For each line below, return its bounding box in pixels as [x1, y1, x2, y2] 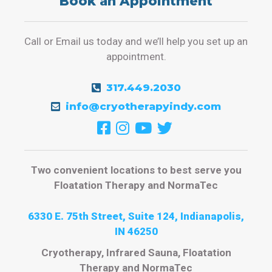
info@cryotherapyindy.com [66, 100, 221, 113]
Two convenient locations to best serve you [30, 164, 242, 177]
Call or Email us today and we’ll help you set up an [24, 35, 248, 47]
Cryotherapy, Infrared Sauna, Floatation [41, 246, 231, 259]
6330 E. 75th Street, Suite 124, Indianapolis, [28, 209, 244, 222]
